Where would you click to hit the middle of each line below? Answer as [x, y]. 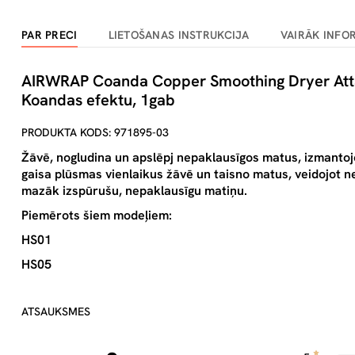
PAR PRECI [50, 35]
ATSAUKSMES [56, 311]
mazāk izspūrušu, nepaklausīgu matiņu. [134, 191]
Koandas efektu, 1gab [98, 100]
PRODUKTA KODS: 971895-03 [95, 132]
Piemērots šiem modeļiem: [97, 215]
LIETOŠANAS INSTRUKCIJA [179, 35]
